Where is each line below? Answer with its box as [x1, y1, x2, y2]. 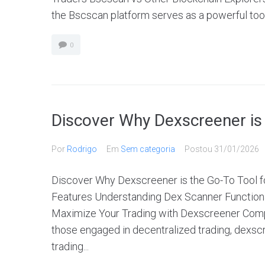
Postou [185, 144, 214, 154]
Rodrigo [67, 144, 97, 154]
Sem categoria [121, 144, 175, 154]
